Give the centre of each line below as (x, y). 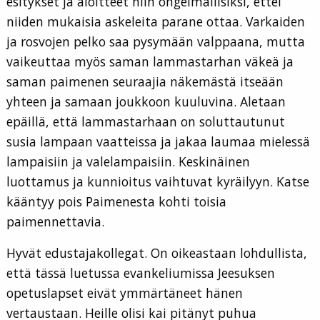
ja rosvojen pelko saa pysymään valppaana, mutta (156, 42)
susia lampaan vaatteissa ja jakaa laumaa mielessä (158, 142)
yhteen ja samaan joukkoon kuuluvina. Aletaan (146, 102)
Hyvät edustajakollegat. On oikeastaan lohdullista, (157, 253)
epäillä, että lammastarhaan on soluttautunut (146, 122)
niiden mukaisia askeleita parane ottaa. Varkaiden (156, 22)
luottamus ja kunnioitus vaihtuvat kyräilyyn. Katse (158, 182)
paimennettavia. (55, 222)
